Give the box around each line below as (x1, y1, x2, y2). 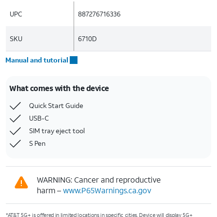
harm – (37, 185, 63, 195)
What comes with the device (9, 83, 109, 93)
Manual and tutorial (5, 55, 69, 64)
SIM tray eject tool (29, 126, 85, 135)
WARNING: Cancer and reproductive (37, 174, 161, 185)
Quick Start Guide (29, 101, 83, 110)
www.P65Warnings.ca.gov (63, 185, 151, 195)
